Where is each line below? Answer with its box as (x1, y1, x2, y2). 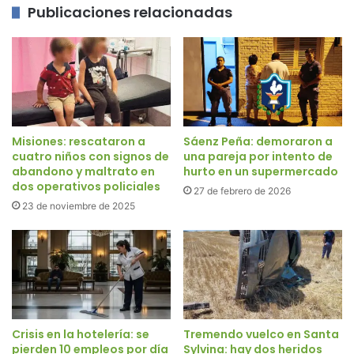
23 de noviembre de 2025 (22, 200, 135, 213)
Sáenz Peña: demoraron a (183, 134, 333, 150)
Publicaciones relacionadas (28, 2, 232, 22)
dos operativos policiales (12, 179, 160, 195)
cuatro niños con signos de (12, 149, 169, 165)
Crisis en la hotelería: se (12, 326, 149, 343)
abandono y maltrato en (12, 164, 155, 180)
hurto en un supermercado (183, 164, 338, 180)
